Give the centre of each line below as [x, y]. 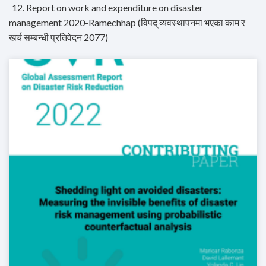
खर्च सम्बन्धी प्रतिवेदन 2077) [58, 37]
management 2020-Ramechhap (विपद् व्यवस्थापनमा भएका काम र [127, 23]
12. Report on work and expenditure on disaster [107, 8]
